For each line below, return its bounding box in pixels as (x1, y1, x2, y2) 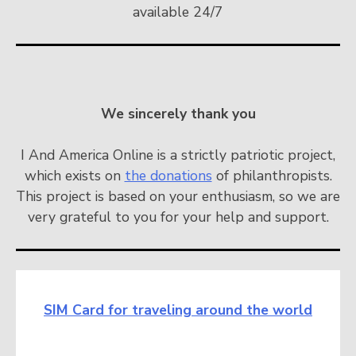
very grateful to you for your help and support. (27, 207, 329, 227)
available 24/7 (133, 2, 223, 22)
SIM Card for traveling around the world (44, 300, 312, 320)
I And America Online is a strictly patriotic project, (21, 145, 335, 165)
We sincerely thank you (100, 103, 256, 123)
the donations (124, 166, 212, 186)
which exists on (24, 166, 125, 186)
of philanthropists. (211, 166, 332, 186)
